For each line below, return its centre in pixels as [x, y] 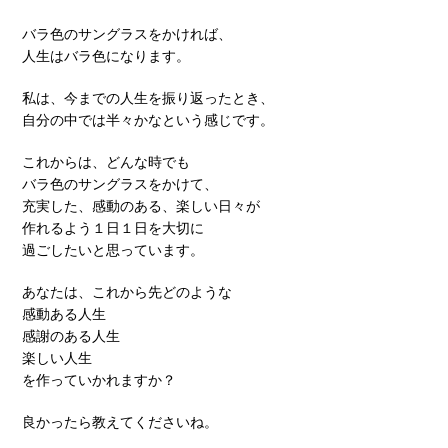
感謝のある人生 [71, 335]
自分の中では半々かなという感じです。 [148, 119]
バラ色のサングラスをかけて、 [120, 183]
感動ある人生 [64, 313]
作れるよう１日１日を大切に [113, 227]
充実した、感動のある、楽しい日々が [141, 205]
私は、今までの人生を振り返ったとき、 [148, 97]
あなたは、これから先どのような [127, 291]
